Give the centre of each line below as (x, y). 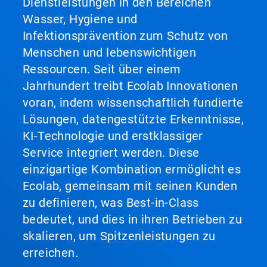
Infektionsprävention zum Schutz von (125, 36)
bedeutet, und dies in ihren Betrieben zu (132, 219)
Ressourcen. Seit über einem (102, 69)
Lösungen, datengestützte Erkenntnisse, (133, 119)
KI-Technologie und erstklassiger (113, 136)
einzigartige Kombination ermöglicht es (132, 169)
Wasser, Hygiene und (80, 19)
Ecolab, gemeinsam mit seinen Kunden (130, 186)
